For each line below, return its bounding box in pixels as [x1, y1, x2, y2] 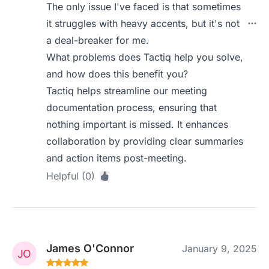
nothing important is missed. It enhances [46, 118, 229, 130]
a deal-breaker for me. [46, 34, 150, 46]
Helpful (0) [46, 170, 95, 182]
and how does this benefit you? [46, 68, 189, 80]
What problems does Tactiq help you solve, [46, 51, 244, 63]
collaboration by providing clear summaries [46, 135, 244, 147]
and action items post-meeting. [46, 152, 187, 164]
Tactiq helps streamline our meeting [46, 85, 208, 97]
